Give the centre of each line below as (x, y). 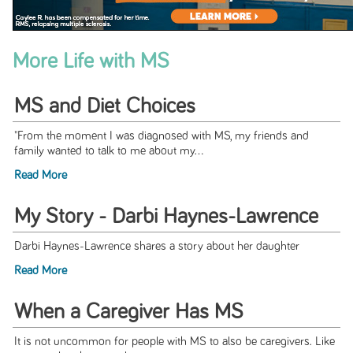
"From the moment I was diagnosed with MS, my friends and (161, 136)
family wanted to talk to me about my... (108, 151)
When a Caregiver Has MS (128, 312)
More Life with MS (91, 61)
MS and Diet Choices (104, 107)
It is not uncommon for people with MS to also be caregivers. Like (174, 342)
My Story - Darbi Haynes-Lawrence (166, 217)
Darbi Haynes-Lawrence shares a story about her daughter (156, 247)
